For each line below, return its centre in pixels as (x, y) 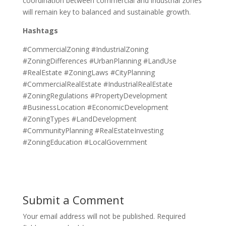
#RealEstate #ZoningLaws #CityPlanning (89, 72)
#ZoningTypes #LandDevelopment (79, 119)
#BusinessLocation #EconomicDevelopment (95, 107)
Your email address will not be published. (89, 216)
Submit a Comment (73, 200)
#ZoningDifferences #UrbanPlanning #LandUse (99, 61)
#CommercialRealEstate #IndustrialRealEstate (97, 84)
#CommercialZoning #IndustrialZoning (85, 49)
